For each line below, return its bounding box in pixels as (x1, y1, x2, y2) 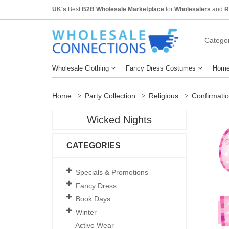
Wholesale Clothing (52, 64, 109, 72)
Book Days (75, 194, 110, 203)
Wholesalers (174, 6, 211, 13)
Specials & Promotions (75, 168, 148, 176)
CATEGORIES (66, 141, 121, 150)
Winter (75, 208, 97, 216)
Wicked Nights (86, 114, 152, 126)
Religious (149, 91, 178, 100)
